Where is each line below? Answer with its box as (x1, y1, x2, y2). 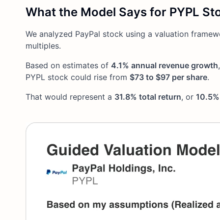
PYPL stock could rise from (26, 72, 130, 82)
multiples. (26, 40, 61, 51)
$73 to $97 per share (130, 72, 207, 82)
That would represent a (26, 91, 114, 102)
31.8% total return (114, 91, 181, 102)
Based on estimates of (26, 60, 111, 70)
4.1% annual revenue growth (111, 60, 218, 70)
